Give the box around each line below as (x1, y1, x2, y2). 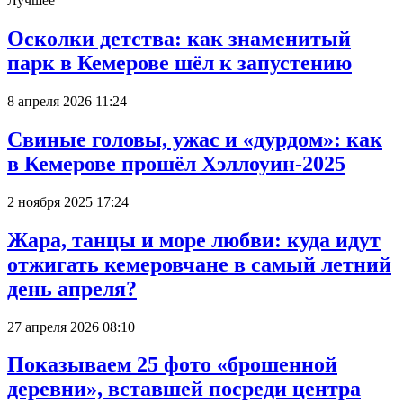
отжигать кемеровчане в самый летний (7, 252, 391, 276)
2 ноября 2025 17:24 (7, 193, 129, 210)
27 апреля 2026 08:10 (7, 318, 135, 335)
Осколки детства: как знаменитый (7, 27, 351, 51)
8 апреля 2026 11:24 (7, 93, 127, 109)
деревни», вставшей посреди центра (7, 377, 361, 401)
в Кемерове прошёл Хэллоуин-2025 (7, 151, 345, 175)
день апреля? (7, 276, 137, 300)
